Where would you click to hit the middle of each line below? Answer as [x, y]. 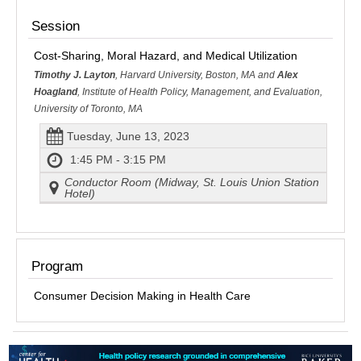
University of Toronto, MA [88, 109]
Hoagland [56, 92]
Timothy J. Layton [75, 75]
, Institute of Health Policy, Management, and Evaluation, [200, 92]
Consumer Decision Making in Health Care [142, 295]
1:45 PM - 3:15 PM [118, 159]
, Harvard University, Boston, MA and [196, 75]
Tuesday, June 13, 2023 [128, 136]
